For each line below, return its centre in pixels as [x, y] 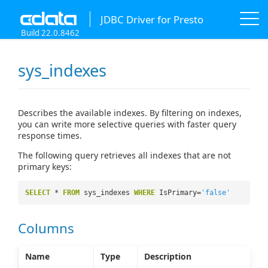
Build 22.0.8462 [50, 33]
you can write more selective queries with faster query [127, 124]
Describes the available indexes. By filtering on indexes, [130, 113]
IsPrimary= [180, 193]
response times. [50, 136]
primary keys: [45, 167]
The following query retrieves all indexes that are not [124, 156]
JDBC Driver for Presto [152, 19]
